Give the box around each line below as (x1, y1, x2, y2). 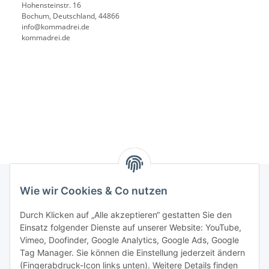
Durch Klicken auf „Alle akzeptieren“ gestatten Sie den (20, 210, 232, 220)
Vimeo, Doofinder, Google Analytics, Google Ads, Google (20, 235, 239, 246)
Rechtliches (10, 203, 56, 215)
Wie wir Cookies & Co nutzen (20, 184, 168, 198)
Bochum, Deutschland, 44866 (22, 11, 119, 22)
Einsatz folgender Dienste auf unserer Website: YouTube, (20, 222, 241, 233)
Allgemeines (10, 235, 59, 247)
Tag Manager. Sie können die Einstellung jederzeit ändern (20, 247, 245, 258)
